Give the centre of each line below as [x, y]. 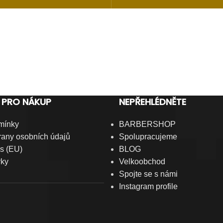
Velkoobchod [142, 162]
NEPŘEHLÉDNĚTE [153, 102]
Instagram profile [148, 186]
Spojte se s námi [148, 174]
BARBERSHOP [147, 124]
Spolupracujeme [148, 137]
